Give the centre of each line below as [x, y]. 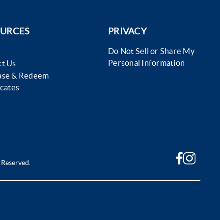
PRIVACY [127, 31]
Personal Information [147, 63]
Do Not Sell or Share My [151, 51]
